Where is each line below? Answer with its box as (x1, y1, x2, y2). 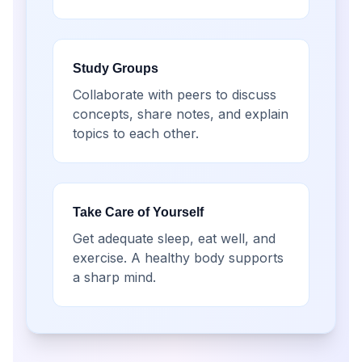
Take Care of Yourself (73, 205, 204, 219)
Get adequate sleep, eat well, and (73, 230, 276, 246)
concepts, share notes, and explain (73, 106, 288, 122)
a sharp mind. (73, 269, 156, 285)
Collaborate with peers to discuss (73, 86, 276, 103)
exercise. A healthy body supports (73, 250, 284, 266)
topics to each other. (73, 125, 199, 141)
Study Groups (73, 61, 158, 75)
